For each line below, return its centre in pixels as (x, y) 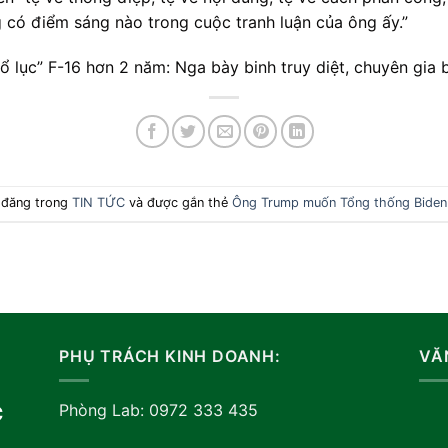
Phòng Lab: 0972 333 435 (158, 410)
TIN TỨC (98, 202)
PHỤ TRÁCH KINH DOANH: (170, 355)
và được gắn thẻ (178, 202)
